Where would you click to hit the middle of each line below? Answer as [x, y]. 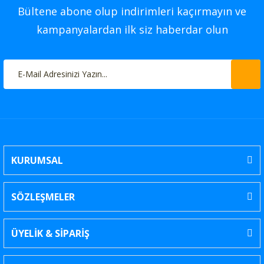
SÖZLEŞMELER [43, 197]
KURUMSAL [37, 160]
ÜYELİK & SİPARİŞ [50, 233]
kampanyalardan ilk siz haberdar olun [132, 29]
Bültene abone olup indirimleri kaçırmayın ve [132, 11]
